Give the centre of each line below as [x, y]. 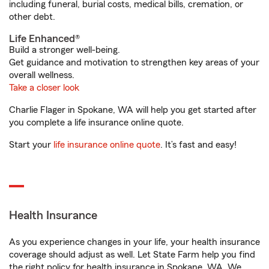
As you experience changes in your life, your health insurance [134, 242]
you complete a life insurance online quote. [96, 123]
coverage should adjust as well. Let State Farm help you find [132, 255]
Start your [31, 145]
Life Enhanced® [44, 39]
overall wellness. [42, 75]
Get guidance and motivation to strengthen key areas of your [134, 63]
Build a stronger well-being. [65, 50]
